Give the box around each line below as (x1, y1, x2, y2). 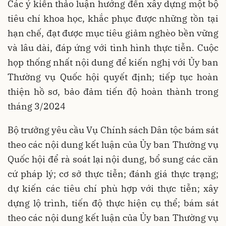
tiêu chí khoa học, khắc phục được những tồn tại (8, 12, 218, 24)
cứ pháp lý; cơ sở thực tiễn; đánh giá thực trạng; (8, 167, 218, 180)
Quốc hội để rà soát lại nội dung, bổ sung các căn (8, 153, 218, 165)
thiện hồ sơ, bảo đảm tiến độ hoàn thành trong (8, 85, 218, 97)
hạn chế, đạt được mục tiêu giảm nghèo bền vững (8, 27, 218, 39)
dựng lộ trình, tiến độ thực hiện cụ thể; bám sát (8, 197, 218, 209)
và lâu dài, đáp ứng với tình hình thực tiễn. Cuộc (8, 41, 218, 53)
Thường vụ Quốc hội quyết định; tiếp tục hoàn (8, 71, 218, 83)
